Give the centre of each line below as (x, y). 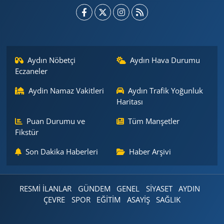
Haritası (129, 101)
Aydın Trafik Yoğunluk (165, 90)
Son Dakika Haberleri (62, 151)
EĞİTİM (108, 199)
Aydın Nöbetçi (52, 60)
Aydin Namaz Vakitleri (66, 90)
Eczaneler (31, 71)
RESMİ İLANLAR (46, 188)
